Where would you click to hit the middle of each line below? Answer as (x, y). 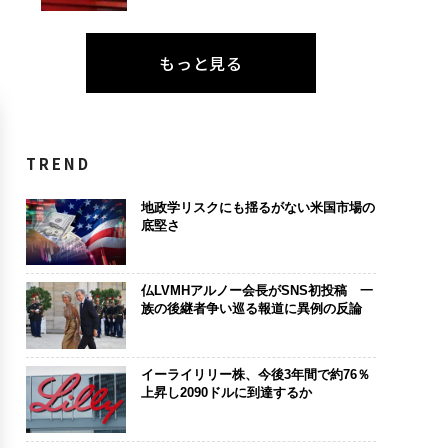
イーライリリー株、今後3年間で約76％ (255, 374)
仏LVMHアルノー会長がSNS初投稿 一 (256, 291)
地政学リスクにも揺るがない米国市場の (257, 207)
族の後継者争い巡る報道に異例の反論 (251, 309)
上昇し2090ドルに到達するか (226, 392)
